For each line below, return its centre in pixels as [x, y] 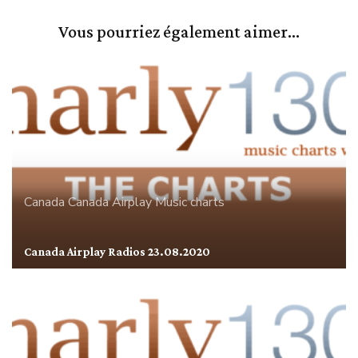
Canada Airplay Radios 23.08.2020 [117, 251]
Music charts [190, 202]
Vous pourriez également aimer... [179, 32]
